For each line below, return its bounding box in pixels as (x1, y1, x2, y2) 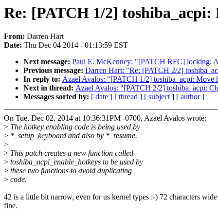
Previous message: (23, 66, 85, 75)
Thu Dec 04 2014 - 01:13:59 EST (24, 41, 128, 50)
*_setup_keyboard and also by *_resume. (8, 131, 137, 140)
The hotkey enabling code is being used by (8, 123, 140, 131)
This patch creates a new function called (8, 149, 133, 158)
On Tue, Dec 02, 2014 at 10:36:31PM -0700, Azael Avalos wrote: (4, 114, 206, 123)
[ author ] (176, 92, 204, 101)
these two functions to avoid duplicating (8, 166, 132, 175)
